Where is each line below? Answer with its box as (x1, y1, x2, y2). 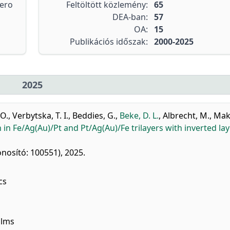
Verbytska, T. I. (12, 110, 68, 121)
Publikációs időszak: (69, 36, 148, 47)
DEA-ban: (112, 11, 148, 23)
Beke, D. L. (120, 110, 159, 121)
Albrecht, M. (163, 110, 209, 121)
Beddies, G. (72, 110, 116, 121)
